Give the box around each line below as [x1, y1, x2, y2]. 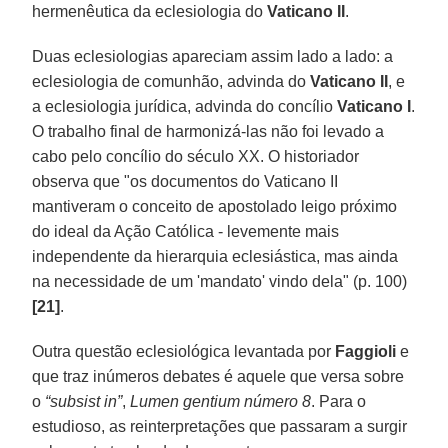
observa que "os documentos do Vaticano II [32, 172, 339, 190]
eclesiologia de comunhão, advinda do [32, 72, 311, 90]
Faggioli [335, 342, 401, 360]
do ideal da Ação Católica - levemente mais [32, 222, 340, 240]
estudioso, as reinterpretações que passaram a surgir [32, 417, 408, 435]
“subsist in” [45, 392, 123, 410]
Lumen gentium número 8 [130, 392, 312, 410]
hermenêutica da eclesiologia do [32, 2, 268, 20]
